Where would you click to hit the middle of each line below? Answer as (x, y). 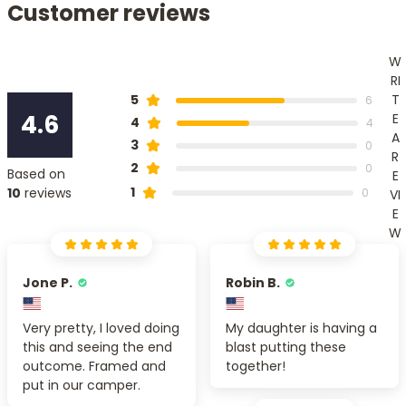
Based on (36, 174)
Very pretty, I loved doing (101, 328)
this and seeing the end (97, 347)
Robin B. (253, 282)
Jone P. (48, 282)
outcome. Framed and (94, 366)
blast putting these (286, 347)
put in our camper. (82, 385)
